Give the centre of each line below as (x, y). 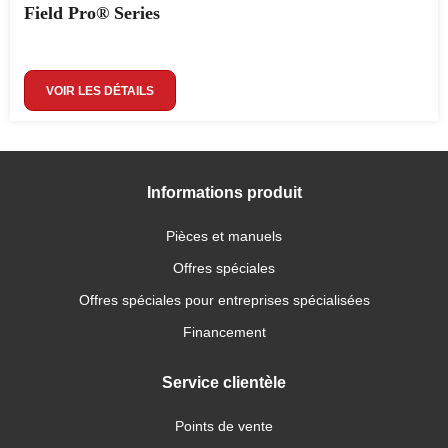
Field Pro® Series (92, 13)
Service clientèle (224, 382)
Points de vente (224, 426)
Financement (224, 332)
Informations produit (224, 192)
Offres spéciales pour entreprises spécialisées (224, 300)
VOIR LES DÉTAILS (100, 91)
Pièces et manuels (224, 236)
